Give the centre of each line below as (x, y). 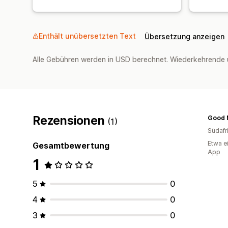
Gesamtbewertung (71, 145)
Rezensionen (70, 120)
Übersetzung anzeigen (184, 36)
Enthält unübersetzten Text (87, 36)
